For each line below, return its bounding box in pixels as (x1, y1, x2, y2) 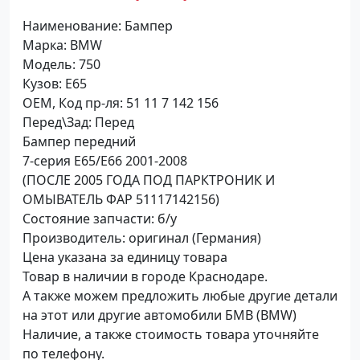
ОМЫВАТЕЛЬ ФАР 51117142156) (22, 190, 219, 208)
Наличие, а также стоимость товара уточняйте (22, 325, 319, 343)
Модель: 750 (22, 55, 100, 73)
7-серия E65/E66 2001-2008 (22, 151, 190, 170)
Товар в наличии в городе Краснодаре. (22, 267, 268, 285)
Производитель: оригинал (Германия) (22, 228, 264, 247)
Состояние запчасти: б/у (22, 209, 177, 227)
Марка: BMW (22, 35, 102, 54)
